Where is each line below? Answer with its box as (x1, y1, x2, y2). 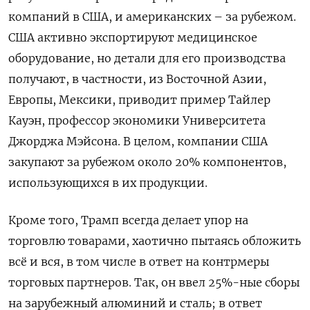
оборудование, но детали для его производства (8, 51, 286, 65)
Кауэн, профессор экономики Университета (8, 113, 266, 127)
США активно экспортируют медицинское (8, 30, 257, 44)
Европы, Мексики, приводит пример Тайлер (8, 92, 271, 107)
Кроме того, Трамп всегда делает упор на (8, 212, 248, 227)
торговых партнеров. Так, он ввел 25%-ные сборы (8, 275, 300, 289)
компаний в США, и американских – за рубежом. (8, 9, 296, 24)
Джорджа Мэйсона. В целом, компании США (8, 134, 268, 148)
